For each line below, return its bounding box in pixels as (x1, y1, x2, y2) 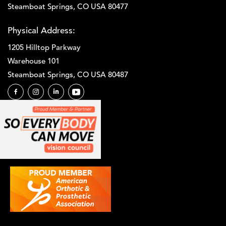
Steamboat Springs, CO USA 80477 (8, 2, 128, 12)
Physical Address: (8, 25, 75, 36)
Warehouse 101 (8, 56, 60, 66)
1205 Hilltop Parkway (8, 42, 81, 52)
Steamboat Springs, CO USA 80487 (8, 70, 128, 80)
